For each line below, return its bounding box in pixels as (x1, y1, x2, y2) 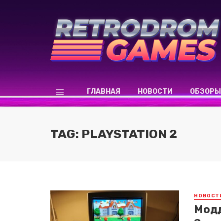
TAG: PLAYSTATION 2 (50, 126, 177, 141)
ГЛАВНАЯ (86, 87, 120, 96)
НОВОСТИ (137, 87, 173, 96)
